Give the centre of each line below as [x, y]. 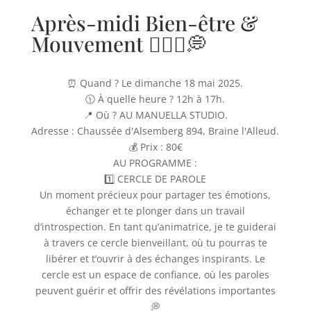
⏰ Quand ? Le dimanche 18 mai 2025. [155, 83]
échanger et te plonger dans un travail [155, 211]
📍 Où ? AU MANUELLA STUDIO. [155, 115]
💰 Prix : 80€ [155, 147]
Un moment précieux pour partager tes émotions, [155, 195]
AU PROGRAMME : [155, 163]
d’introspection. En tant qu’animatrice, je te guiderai [155, 227]
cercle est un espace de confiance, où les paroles [155, 275]
